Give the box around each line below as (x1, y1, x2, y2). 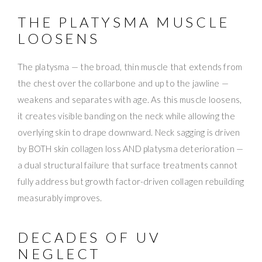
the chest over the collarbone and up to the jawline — (18, 78, 229, 89)
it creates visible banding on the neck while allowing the (18, 111, 235, 122)
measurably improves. (18, 192, 102, 204)
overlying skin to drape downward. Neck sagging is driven (18, 127, 240, 138)
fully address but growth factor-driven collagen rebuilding (18, 176, 244, 187)
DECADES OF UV (18, 229, 161, 246)
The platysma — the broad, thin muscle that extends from (18, 61, 243, 73)
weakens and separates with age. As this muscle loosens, (18, 94, 242, 105)
